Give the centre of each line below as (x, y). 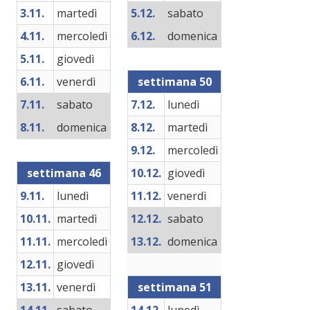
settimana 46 (64, 173)
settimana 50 (174, 82)
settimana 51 (174, 287)
